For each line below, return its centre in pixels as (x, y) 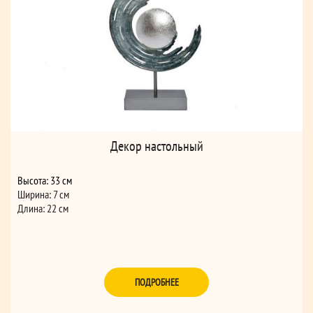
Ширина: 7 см (43, 194)
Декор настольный (156, 146)
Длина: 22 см (43, 208)
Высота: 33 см (45, 180)
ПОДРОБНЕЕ (156, 282)
